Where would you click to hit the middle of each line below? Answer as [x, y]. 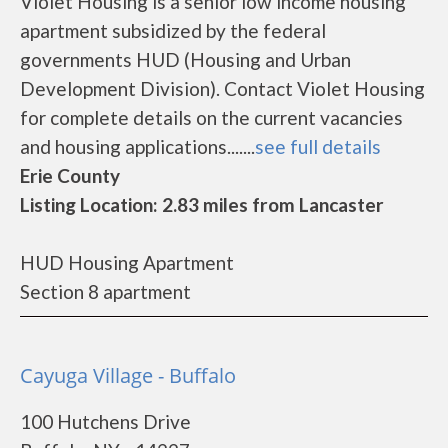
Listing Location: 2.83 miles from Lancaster [202, 204]
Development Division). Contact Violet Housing [222, 88]
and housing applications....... [137, 146]
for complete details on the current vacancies [211, 117]
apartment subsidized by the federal [173, 30]
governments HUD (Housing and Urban [185, 59]
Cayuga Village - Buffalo [128, 375]
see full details [318, 146]
